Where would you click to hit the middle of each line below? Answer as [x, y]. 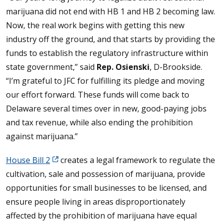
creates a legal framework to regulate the [137, 160]
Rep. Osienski [123, 67]
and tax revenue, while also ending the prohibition [99, 122]
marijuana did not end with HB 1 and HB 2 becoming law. [111, 11]
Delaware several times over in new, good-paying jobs [106, 109]
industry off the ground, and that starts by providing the [111, 39]
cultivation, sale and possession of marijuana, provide [106, 174]
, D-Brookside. [176, 67]
